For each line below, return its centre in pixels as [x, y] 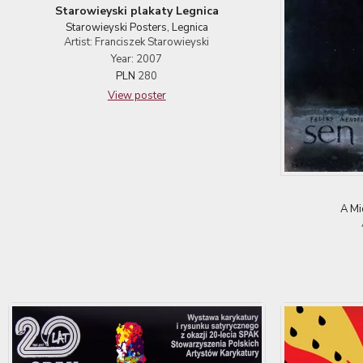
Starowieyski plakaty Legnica [137, 11]
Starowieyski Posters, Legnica [137, 28]
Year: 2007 [137, 60]
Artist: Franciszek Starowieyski [137, 43]
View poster [137, 96]
